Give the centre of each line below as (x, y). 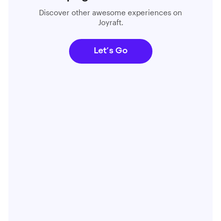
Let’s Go (110, 51)
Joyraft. (110, 22)
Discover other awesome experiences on (110, 12)
